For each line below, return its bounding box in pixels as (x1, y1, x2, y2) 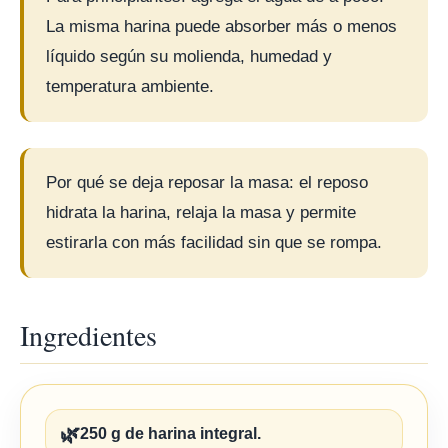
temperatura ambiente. (46, 77, 214, 96)
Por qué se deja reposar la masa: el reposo (46, 173, 368, 192)
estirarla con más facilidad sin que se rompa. (46, 233, 382, 252)
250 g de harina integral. (80, 425, 261, 442)
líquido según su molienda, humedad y (46, 47, 332, 66)
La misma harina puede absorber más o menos (46, 17, 397, 36)
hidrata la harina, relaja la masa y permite (46, 203, 356, 222)
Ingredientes (20, 316, 157, 354)
